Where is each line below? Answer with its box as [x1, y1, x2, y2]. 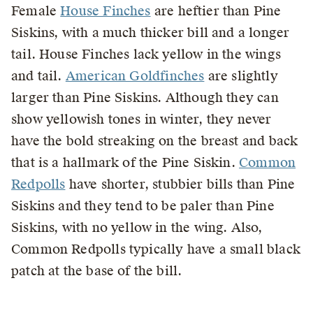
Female [11, 2, 61, 19]
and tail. [11, 67, 66, 84]
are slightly [204, 67, 278, 84]
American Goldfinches [65, 67, 205, 84]
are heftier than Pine [150, 2, 282, 19]
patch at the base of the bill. [11, 262, 182, 279]
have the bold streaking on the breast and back [11, 132, 298, 149]
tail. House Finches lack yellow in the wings [11, 45, 281, 62]
